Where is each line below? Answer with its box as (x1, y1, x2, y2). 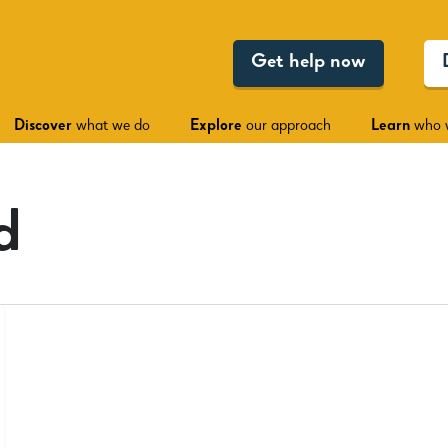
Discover (14, 118, 72, 135)
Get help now (251, 53, 366, 74)
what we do (72, 118, 150, 135)
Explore (190, 118, 242, 135)
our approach (242, 118, 331, 135)
